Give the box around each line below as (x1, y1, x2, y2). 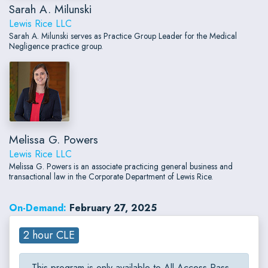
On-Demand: (9, 201, 66, 215)
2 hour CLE (23, 227, 75, 243)
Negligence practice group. (9, 40, 103, 53)
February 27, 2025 (69, 201, 157, 215)
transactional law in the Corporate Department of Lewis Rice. (9, 170, 213, 183)
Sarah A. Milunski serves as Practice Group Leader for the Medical (9, 30, 237, 42)
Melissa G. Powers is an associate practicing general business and (9, 160, 233, 173)
